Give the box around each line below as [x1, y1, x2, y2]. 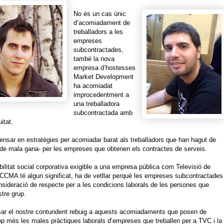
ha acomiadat [73, 82, 112, 89]
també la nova [73, 55, 114, 62]
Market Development [73, 73, 133, 80]
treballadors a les [73, 28, 123, 35]
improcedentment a [73, 91, 129, 98]
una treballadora [73, 100, 119, 107]
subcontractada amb [73, 109, 132, 116]
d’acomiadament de [73, 19, 130, 26]
